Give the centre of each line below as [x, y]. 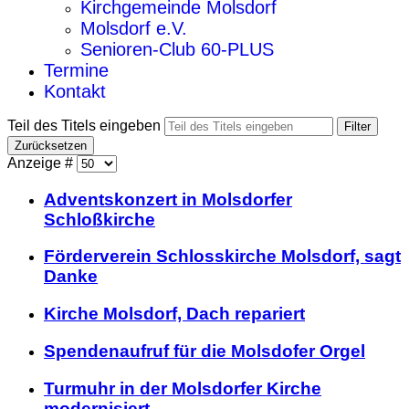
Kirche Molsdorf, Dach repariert [174, 314]
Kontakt [75, 91]
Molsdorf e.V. [134, 28]
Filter [357, 126]
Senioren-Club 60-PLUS [177, 49]
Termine [76, 70]
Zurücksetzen [51, 146]
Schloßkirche [100, 219]
